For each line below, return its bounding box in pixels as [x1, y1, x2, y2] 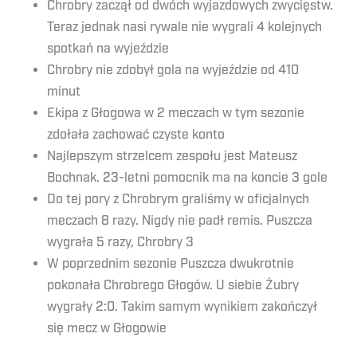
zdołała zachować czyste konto [47, 127, 225, 143]
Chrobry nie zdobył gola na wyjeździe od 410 [47, 62, 299, 78]
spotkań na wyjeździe [47, 41, 169, 57]
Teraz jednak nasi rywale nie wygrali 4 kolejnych [47, 19, 322, 35]
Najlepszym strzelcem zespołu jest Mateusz [47, 148, 297, 164]
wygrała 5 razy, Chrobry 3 [47, 234, 194, 250]
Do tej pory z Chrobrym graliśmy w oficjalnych [47, 191, 309, 207]
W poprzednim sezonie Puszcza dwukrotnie [47, 256, 294, 272]
